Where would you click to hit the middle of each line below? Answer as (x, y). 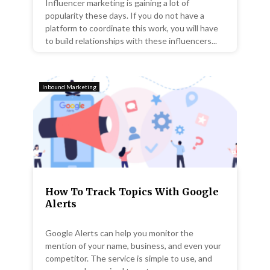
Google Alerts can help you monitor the (119, 233)
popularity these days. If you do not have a (125, 15)
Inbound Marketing (69, 86)
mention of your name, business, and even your (133, 245)
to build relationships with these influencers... (131, 40)
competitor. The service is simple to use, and (129, 258)
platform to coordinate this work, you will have (132, 28)
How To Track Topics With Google (132, 191)
